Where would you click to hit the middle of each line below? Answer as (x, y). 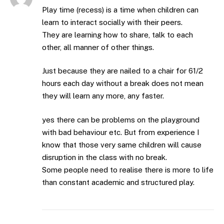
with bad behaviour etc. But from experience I (121, 132)
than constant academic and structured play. (118, 182)
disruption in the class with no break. (104, 157)
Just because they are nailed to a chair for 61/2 (122, 71)
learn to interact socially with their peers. (112, 22)
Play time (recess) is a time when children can (120, 9)
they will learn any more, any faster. (103, 96)
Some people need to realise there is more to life (128, 169)
